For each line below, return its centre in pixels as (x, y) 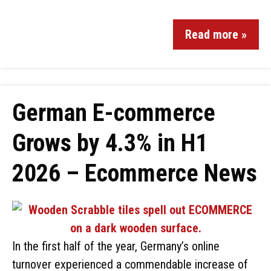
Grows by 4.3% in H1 (110, 143)
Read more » (216, 34)
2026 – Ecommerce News (135, 173)
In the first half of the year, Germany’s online (116, 246)
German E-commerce (114, 113)
